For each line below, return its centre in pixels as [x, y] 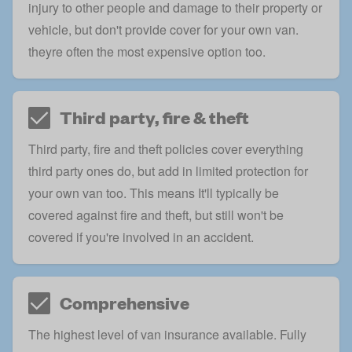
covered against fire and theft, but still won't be [156, 214]
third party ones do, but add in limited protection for [168, 170]
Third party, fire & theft [154, 117]
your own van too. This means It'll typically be [154, 192]
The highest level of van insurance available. [154, 334]
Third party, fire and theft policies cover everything [166, 148]
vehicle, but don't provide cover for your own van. [163, 29]
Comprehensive [125, 302]
